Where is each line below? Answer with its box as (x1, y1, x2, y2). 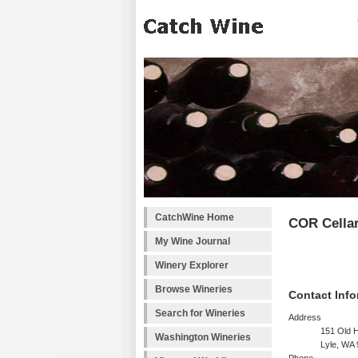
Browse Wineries (155, 284, 233, 295)
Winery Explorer (155, 260, 229, 271)
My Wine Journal (155, 236, 230, 247)
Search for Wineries (155, 308, 245, 319)
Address (288, 312, 321, 323)
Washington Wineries (155, 332, 251, 343)
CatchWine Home (155, 212, 234, 223)
